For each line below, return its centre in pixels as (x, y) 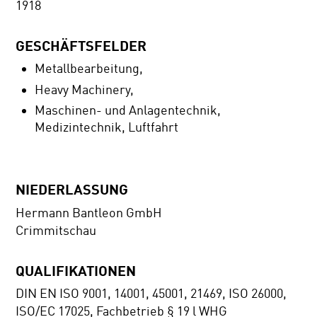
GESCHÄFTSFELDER (81, 45)
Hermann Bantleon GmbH (89, 213)
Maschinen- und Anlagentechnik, (128, 111)
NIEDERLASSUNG (72, 189)
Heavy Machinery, (86, 90)
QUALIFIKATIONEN (76, 270)
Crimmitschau (56, 230)
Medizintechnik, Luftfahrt (107, 128)
